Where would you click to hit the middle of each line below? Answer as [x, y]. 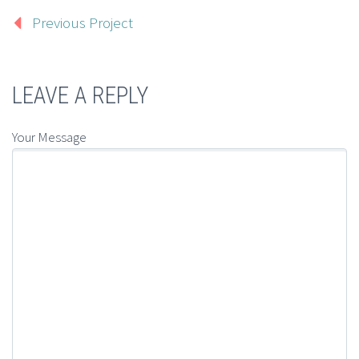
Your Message [49, 137]
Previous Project [83, 22]
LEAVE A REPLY [80, 95]
